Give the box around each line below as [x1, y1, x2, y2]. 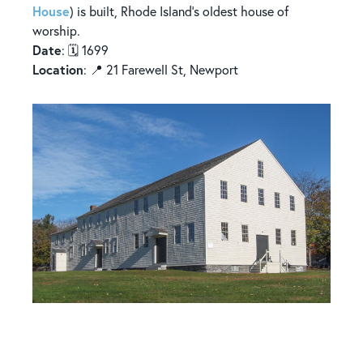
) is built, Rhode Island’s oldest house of [70, 3, 288, 20]
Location [32, 61, 83, 79]
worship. [32, 23, 80, 40]
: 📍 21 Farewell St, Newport [83, 62, 238, 79]
